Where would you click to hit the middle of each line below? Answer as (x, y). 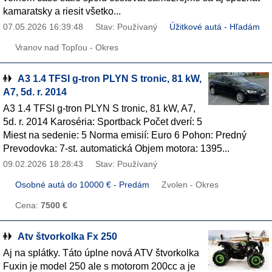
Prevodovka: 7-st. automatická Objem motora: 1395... (116, 148)
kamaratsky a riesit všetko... (62, 11)
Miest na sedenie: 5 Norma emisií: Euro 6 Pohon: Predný (125, 135)
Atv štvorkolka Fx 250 (67, 236)
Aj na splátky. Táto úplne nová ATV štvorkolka (101, 253)
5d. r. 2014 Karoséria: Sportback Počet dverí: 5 (103, 122)
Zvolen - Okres (190, 185)
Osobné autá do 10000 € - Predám (82, 185)
